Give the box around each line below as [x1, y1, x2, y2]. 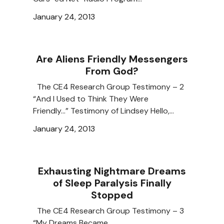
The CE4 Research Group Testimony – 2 [33, 81, 188, 92]
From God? [85, 64, 138, 78]
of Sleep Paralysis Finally [52, 176, 171, 190]
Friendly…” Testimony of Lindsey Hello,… [33, 105, 174, 116]
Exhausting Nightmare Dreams [38, 164, 186, 178]
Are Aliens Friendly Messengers [36, 52, 188, 66]
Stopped [91, 188, 133, 202]
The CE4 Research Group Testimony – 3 [33, 205, 188, 216]
